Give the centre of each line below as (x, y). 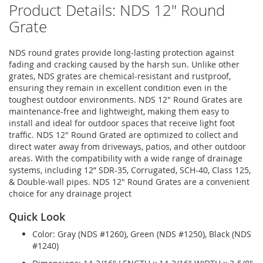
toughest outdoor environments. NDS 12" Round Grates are (126, 99)
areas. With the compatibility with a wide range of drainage (126, 158)
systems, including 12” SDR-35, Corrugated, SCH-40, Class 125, (130, 170)
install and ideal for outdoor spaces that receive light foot (122, 123)
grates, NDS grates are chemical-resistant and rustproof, (120, 76)
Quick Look (37, 216)
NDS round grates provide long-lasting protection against (122, 52)
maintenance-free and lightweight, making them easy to (119, 111)
